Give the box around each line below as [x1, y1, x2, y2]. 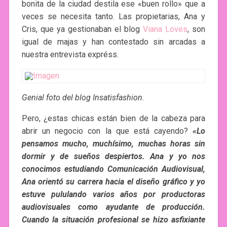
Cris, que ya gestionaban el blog [21, 24, 140, 34]
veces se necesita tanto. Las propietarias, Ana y [21, 11, 206, 21]
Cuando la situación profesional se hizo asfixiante [21, 214, 206, 224]
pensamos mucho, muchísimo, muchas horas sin [21, 138, 206, 148]
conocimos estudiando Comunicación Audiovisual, [21, 164, 206, 174]
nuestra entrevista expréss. [21, 49, 119, 59]
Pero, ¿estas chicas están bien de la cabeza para [21, 113, 206, 123]
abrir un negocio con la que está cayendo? [21, 126, 188, 136]
